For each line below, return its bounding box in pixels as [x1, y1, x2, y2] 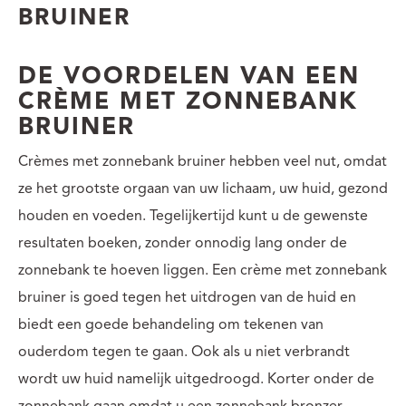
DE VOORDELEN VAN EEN [18, 64, 360, 89]
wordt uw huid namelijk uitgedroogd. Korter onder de [18, 372, 374, 387]
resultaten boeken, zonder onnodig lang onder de [18, 236, 347, 251]
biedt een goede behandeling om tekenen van [18, 317, 324, 333]
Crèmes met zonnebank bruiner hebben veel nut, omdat [18, 154, 387, 169]
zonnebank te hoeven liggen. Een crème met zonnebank [18, 263, 387, 278]
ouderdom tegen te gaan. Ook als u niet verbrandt [18, 344, 350, 360]
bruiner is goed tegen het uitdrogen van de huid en [18, 290, 356, 305]
